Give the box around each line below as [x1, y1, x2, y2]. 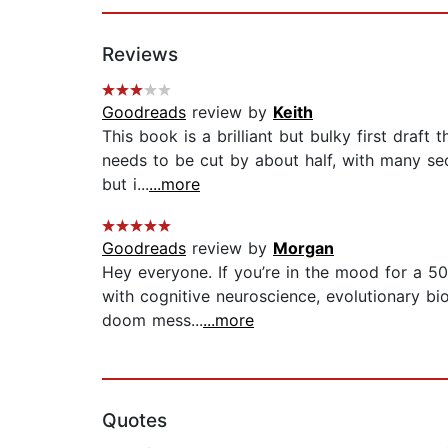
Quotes [102, 409, 167, 433]
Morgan [273, 238, 334, 259]
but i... [102, 174, 149, 195]
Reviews [102, 43, 178, 67]
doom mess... [102, 310, 203, 331]
